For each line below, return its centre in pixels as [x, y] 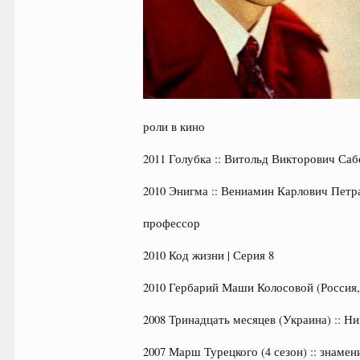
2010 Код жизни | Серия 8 [209, 255]
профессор [172, 223]
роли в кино [174, 127]
